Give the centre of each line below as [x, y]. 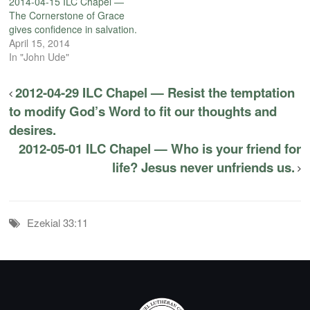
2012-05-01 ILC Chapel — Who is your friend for [159, 149]
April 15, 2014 [40, 43]
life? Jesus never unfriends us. [203, 167]
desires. [33, 130]
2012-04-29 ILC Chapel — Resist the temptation [155, 93]
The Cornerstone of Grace [67, 16]
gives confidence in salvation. [73, 29]
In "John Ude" [39, 57]
